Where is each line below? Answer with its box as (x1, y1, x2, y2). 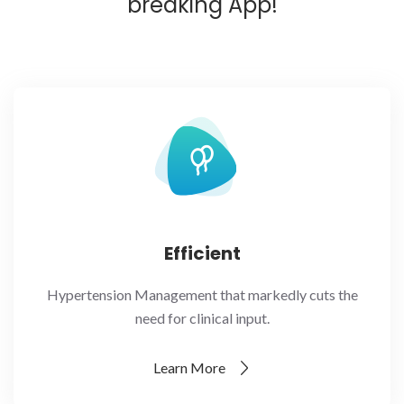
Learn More (152, 358, 228, 376)
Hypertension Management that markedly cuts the (46, 285, 358, 303)
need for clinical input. (134, 308, 270, 326)
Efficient (163, 240, 241, 266)
